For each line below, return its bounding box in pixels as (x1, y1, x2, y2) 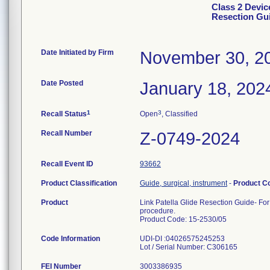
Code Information (41, 234, 100, 243)
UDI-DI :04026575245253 (140, 234, 225, 243)
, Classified (162, 110, 198, 118)
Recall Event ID (41, 160, 93, 168)
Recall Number (41, 129, 92, 137)
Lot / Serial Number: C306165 (140, 243, 237, 251)
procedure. (140, 207, 175, 215)
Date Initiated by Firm (41, 48, 114, 57)
